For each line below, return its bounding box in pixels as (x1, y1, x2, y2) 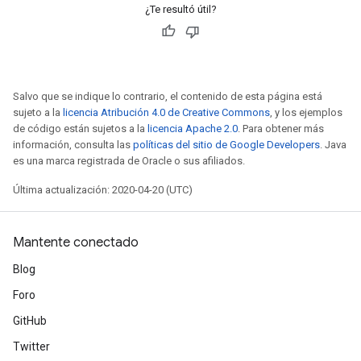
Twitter (13, 340, 50, 353)
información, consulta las (13, 139, 133, 151)
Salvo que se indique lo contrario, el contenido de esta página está (13, 90, 322, 102)
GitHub (13, 314, 47, 327)
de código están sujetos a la (13, 122, 147, 135)
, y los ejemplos (270, 106, 342, 118)
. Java (320, 139, 346, 151)
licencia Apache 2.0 (147, 122, 238, 135)
